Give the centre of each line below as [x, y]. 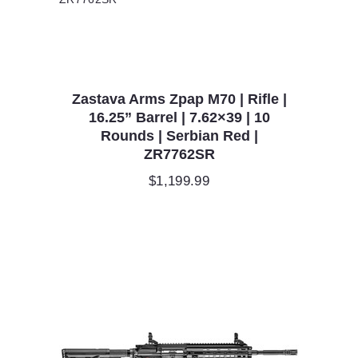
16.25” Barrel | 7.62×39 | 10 [179, 117]
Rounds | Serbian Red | [179, 135]
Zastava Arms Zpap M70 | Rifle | [179, 99]
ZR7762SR [179, 154]
